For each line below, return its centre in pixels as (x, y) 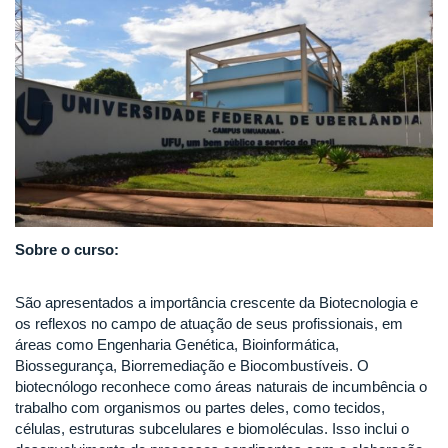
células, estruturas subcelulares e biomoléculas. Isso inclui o (212, 428)
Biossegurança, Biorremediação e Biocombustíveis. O (192, 365)
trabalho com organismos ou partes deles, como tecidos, (200, 407)
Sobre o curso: (69, 250)
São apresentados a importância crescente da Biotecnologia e (216, 302)
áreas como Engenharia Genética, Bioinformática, (177, 344)
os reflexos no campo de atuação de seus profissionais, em (209, 323)
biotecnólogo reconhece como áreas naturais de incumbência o (221, 386)
